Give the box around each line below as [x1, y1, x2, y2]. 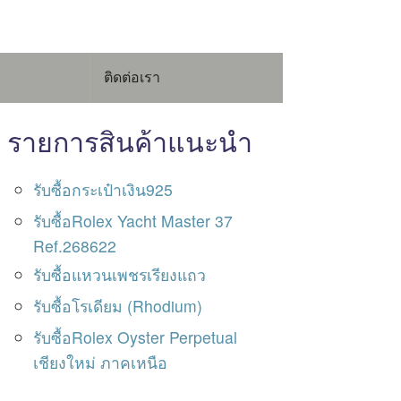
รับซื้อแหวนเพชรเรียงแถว [33, 262, 207, 286]
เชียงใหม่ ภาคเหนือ [33, 350, 168, 373]
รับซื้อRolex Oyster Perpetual [33, 325, 238, 348]
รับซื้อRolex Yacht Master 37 [33, 209, 234, 232]
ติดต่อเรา [104, 66, 161, 88]
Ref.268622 [33, 234, 117, 257]
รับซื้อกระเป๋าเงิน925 [33, 177, 174, 200]
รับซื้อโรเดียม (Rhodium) [33, 294, 203, 317]
